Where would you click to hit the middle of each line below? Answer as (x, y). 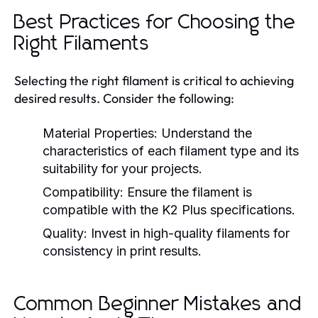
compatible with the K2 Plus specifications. (169, 209)
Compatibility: (83, 192)
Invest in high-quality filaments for (188, 233)
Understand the (205, 133)
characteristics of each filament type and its (171, 150)
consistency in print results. (122, 251)
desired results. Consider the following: (124, 98)
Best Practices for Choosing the (155, 22)
